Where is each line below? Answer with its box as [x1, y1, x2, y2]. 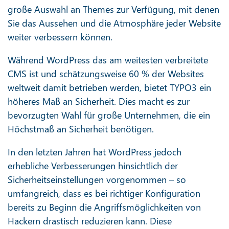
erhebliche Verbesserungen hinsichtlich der [8, 159, 178, 172]
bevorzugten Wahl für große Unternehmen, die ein [8, 108, 210, 121]
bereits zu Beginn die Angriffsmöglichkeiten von [8, 200, 201, 213]
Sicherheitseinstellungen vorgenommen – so [8, 173, 186, 186]
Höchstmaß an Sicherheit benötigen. [8, 122, 154, 135]
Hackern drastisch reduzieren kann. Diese [8, 214, 172, 227]
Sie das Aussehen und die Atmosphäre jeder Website [8, 16, 221, 29]
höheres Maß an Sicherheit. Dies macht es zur [8, 95, 190, 107]
